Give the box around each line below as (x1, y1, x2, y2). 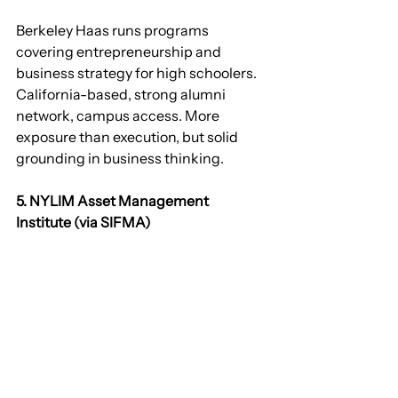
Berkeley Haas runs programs (16, 21, 211, 40)
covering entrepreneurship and (16, 43, 224, 61)
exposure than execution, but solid (16, 128, 241, 147)
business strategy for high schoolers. (16, 64, 259, 83)
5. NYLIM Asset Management (16, 192, 211, 211)
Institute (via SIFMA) (16, 213, 151, 232)
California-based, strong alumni (16, 85, 228, 104)
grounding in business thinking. (16, 149, 224, 168)
